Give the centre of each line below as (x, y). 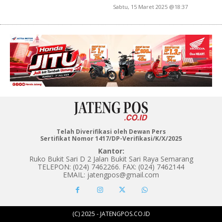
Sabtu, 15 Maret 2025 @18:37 (151, 7)
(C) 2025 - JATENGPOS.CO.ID (111, 214)
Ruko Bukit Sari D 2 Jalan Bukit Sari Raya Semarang (111, 159)
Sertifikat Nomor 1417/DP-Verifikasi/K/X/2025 (111, 139)
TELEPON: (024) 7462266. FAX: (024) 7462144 (111, 167)
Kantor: (111, 151)
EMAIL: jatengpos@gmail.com (111, 175)
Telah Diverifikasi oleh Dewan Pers (111, 132)
